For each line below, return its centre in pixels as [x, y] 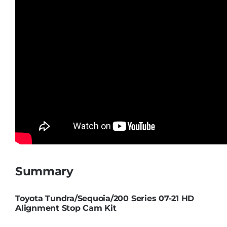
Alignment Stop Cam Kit [66, 208]
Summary [44, 171]
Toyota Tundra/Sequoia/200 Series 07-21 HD [105, 199]
